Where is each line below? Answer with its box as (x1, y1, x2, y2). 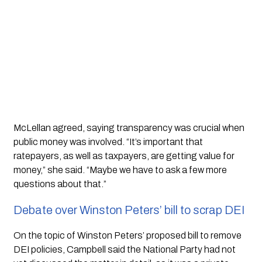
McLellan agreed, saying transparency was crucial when (13, 122, 244, 133)
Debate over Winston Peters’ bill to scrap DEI (13, 203, 244, 216)
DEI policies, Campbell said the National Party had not (13, 244, 236, 254)
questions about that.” (13, 178, 106, 189)
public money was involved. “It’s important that (13, 136, 203, 147)
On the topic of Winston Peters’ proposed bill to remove (13, 230, 242, 240)
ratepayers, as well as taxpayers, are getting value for (13, 150, 235, 161)
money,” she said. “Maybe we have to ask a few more (13, 164, 227, 175)
